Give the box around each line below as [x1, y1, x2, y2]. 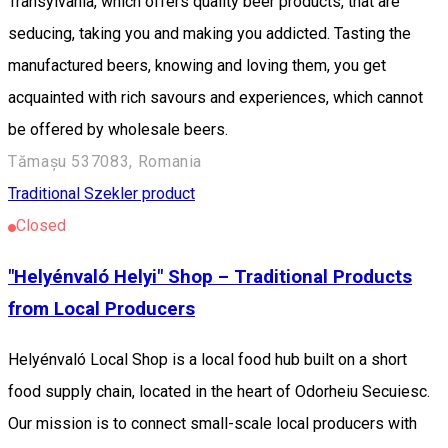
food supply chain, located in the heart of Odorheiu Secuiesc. [8, 381, 430, 401]
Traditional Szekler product [8, 184, 195, 204]
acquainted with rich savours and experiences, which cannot [8, 88, 423, 108]
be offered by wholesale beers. [8, 120, 228, 140]
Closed [16, 216, 66, 236]
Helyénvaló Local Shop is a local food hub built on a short [8, 349, 407, 369]
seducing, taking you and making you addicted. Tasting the [8, 24, 411, 44]
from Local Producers [8, 298, 195, 321]
